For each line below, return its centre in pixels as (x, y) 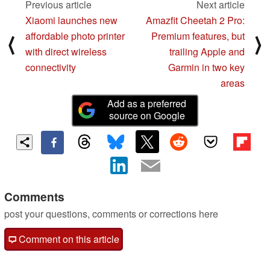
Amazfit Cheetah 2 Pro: (195, 20)
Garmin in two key (206, 67)
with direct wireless (66, 51)
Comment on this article (68, 239)
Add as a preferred (147, 103)
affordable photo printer (75, 36)
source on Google (147, 115)
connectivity (51, 67)
